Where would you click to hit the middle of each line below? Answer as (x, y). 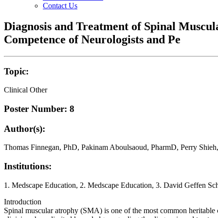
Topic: (16, 71)
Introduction (23, 201)
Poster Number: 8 (39, 109)
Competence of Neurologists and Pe (92, 39)
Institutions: (28, 166)
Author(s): (25, 128)
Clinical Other (26, 90)
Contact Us (60, 6)
